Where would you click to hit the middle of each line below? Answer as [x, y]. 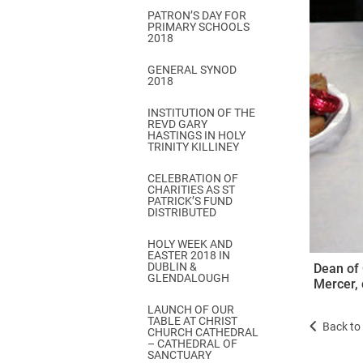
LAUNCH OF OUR [191, 310]
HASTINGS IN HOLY [196, 135]
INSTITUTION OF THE [201, 113]
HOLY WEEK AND [190, 244]
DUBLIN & [172, 267]
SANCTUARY [179, 355]
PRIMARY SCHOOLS [199, 27]
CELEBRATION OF [193, 178]
